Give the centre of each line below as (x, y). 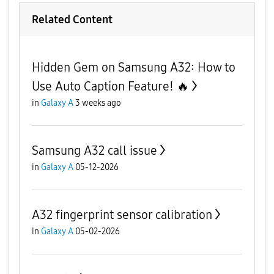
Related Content (72, 20)
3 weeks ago (98, 103)
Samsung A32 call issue (94, 150)
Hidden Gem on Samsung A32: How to (134, 67)
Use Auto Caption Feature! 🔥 (110, 86)
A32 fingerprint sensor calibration (122, 215)
